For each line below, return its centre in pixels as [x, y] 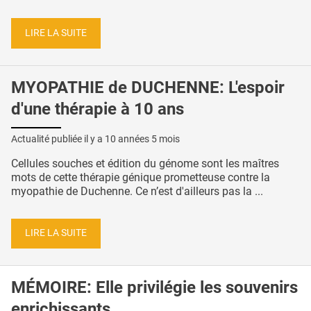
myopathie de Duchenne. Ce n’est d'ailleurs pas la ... [137, 191]
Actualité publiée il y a [58, 138]
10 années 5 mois [142, 138]
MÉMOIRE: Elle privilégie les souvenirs [154, 288]
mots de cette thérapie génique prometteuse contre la [141, 177]
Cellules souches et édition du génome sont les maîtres [145, 163]
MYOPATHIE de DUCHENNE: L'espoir [148, 87]
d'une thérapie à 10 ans [98, 109]
